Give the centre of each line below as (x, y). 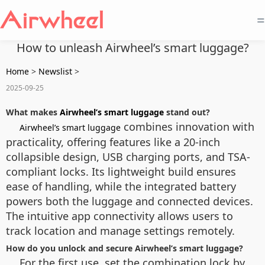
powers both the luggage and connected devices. (130, 201)
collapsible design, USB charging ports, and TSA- (128, 157)
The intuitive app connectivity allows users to (119, 216)
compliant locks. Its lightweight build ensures (121, 172)
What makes (33, 112)
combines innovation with (188, 127)
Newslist (55, 71)
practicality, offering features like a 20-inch (113, 142)
